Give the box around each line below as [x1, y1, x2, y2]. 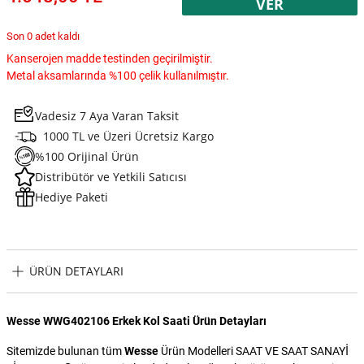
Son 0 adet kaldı [6, 29, 80, 42]
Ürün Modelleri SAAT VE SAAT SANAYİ [158, 344, 349, 357]
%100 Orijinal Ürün [35, 148, 139, 164]
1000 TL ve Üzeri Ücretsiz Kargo [43, 128, 214, 144]
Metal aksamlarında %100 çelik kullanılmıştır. [6, 68, 229, 82]
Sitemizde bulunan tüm [6, 344, 124, 357]
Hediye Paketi [35, 188, 108, 205]
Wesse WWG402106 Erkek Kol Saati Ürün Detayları [6, 314, 266, 327]
